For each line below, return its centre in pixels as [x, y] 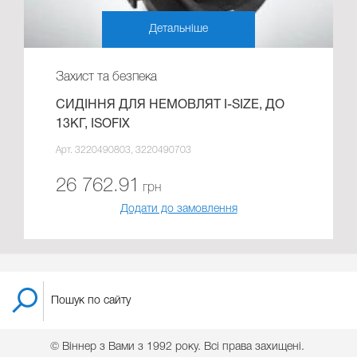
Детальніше [178, 29]
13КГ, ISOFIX [93, 124]
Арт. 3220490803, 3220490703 [125, 150]
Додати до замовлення [178, 209]
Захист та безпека [106, 77]
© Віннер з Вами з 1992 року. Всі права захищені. [178, 347]
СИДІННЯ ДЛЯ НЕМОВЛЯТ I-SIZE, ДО [170, 105]
